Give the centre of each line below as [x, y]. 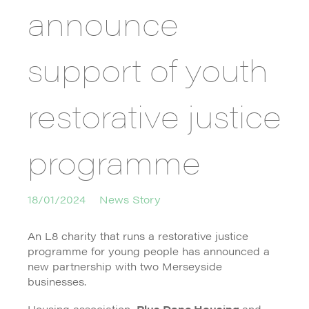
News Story [130, 199]
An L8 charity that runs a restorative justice [138, 236]
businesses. [57, 281]
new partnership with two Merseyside [125, 266]
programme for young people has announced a [149, 251]
